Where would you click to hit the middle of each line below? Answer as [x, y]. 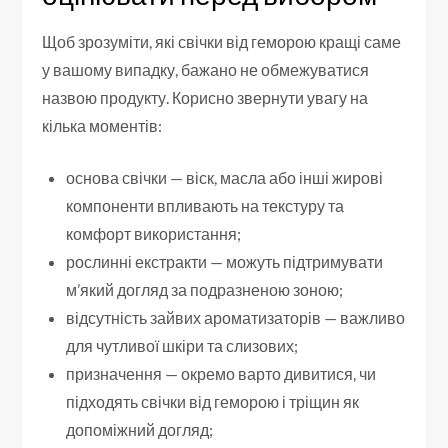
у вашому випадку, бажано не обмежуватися [206, 70]
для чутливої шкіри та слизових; [182, 346]
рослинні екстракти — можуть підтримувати [225, 262]
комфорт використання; [154, 234]
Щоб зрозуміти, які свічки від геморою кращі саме [222, 42]
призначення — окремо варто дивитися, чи [221, 374]
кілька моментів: [102, 126]
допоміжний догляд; [140, 430]
